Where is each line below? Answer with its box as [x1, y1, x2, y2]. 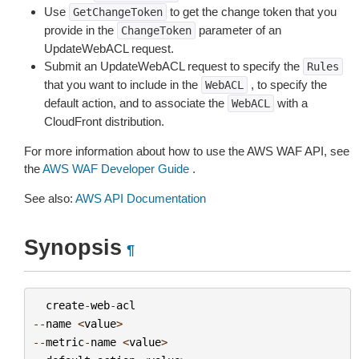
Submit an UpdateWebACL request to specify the [44, 59, 303, 73]
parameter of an [196, 23, 281, 37]
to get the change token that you [167, 5, 337, 18]
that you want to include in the [44, 78, 201, 91]
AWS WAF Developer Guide [42, 162, 189, 175]
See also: [24, 192, 75, 205]
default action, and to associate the [44, 96, 228, 110]
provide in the [44, 23, 117, 37]
